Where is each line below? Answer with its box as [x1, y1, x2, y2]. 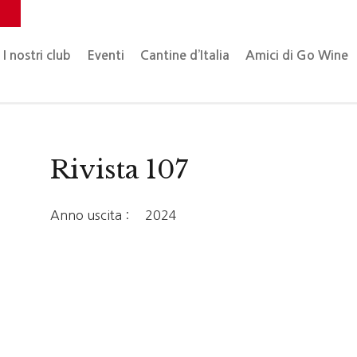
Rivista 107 [50, 154, 189, 186]
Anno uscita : [50, 209, 130, 222]
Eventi [87, 49, 125, 61]
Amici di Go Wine [245, 49, 349, 61]
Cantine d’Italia [140, 49, 230, 61]
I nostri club [3, 49, 72, 61]
